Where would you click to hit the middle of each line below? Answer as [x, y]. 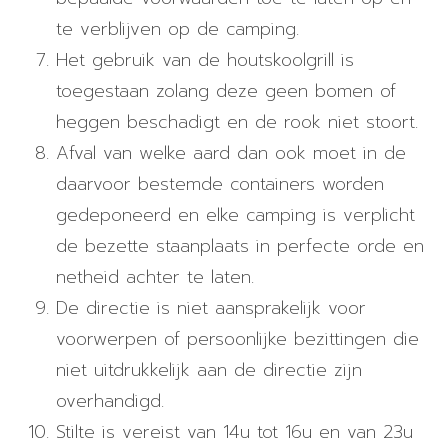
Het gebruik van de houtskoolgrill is [205, 60]
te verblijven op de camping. [177, 29]
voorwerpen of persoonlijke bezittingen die [237, 339]
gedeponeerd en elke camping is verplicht [235, 215]
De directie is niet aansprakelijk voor [211, 308]
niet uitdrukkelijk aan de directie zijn [209, 370]
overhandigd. [110, 401]
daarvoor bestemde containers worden [220, 184]
